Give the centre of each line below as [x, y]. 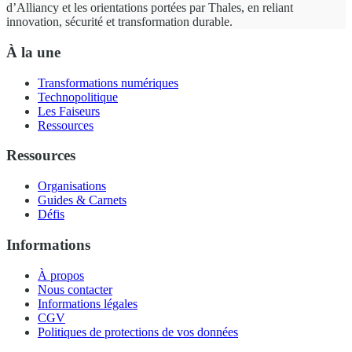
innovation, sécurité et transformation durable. [119, 22]
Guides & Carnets [82, 200]
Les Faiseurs [69, 111]
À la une [33, 53]
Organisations [72, 186]
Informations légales [88, 303]
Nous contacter [75, 289]
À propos [61, 275]
